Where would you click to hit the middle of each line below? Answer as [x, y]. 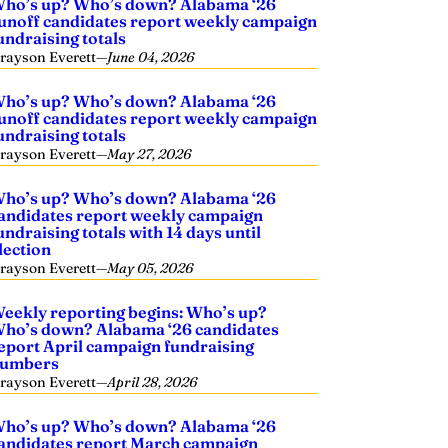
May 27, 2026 [149, 154]
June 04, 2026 [151, 57]
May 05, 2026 [150, 268]
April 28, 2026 [152, 382]
